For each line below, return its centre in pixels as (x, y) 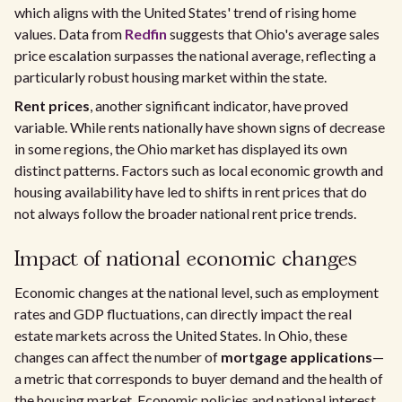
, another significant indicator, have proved (219, 105)
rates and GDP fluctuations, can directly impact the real (183, 314)
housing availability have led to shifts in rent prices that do (191, 192)
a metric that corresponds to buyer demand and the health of (199, 378)
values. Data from (70, 34)
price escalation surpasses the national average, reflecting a (195, 55)
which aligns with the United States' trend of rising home (185, 12)
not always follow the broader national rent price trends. (185, 213)
